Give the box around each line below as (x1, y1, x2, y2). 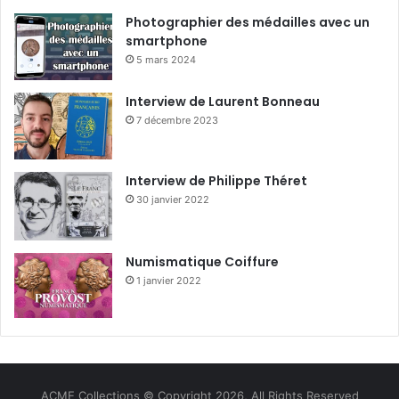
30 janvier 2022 (136, 192, 209, 206)
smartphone (126, 31, 208, 50)
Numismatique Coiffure (126, 252, 279, 271)
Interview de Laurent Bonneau (126, 92, 320, 110)
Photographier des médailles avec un (126, 12, 370, 31)
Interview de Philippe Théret (126, 171, 307, 190)
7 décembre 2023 (136, 113, 218, 126)
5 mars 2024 (136, 53, 196, 66)
